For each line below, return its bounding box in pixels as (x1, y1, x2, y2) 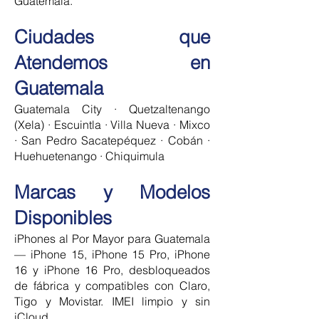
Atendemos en (14, 51, 210, 74)
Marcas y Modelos (14, 181, 210, 204)
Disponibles (14, 206, 112, 229)
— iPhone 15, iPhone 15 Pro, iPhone (14, 247, 210, 261)
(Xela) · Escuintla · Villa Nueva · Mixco (14, 117, 210, 132)
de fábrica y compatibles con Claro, (14, 278, 210, 293)
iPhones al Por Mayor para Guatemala (14, 231, 210, 246)
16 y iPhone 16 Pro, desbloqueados (14, 263, 210, 277)
